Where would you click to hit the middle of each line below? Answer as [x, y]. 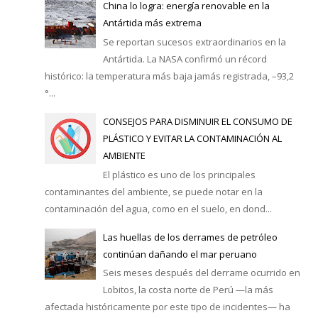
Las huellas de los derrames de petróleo [190, 237]
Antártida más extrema [152, 23]
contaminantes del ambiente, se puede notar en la [153, 191]
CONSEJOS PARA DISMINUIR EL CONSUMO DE [197, 122]
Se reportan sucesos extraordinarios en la [194, 42]
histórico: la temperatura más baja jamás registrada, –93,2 [169, 76]
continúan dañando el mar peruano [180, 254]
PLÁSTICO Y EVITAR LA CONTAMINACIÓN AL [192, 139]
